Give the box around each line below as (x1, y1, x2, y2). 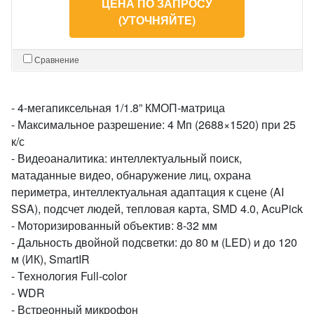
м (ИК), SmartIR (11, 251, 90, 267)
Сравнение (34, 53, 79, 65)
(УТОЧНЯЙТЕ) (118, 12, 196, 28)
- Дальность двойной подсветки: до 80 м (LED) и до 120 (11, 234, 297, 250)
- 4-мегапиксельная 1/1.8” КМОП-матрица (11, 100, 225, 116)
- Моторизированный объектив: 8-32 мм (11, 217, 217, 233)
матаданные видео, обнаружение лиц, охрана (11, 167, 251, 183)
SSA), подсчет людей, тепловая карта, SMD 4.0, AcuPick (11, 200, 303, 217)
